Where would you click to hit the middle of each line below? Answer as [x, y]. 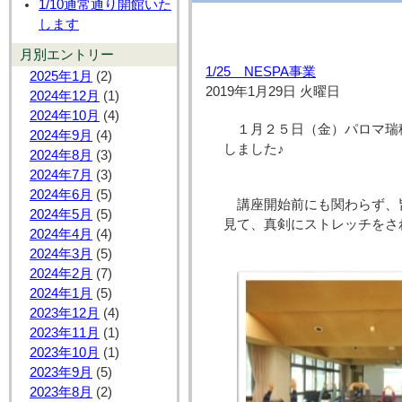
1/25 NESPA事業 [261, 72]
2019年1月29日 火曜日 [273, 92]
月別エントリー [66, 55]
